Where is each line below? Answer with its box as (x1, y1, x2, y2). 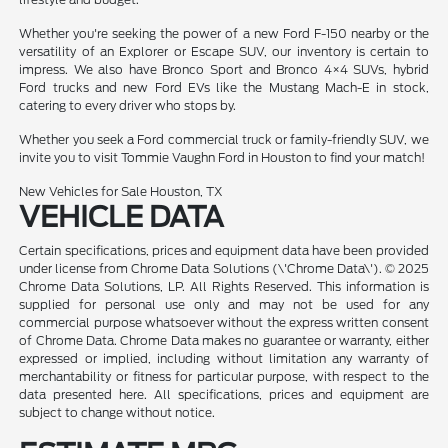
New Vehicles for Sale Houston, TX (19, 184, 224, 200)
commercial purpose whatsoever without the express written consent (19, 315, 429, 331)
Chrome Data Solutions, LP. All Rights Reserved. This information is (19, 279, 429, 295)
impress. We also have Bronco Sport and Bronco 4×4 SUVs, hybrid (19, 62, 429, 78)
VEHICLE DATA (19, 200, 225, 235)
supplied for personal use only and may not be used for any (19, 297, 429, 313)
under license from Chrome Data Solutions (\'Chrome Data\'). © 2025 (19, 261, 429, 277)
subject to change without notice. (19, 405, 216, 421)
